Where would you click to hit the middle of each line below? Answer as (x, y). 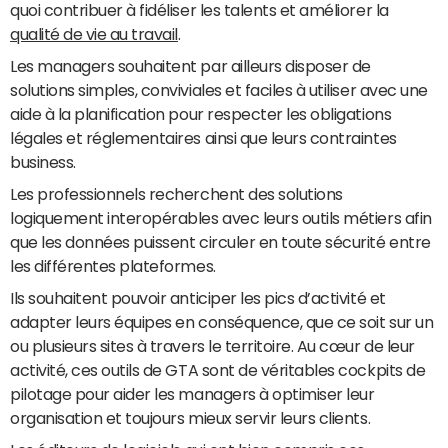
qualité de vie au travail (94, 34)
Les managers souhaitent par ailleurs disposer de (190, 66)
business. (43, 162)
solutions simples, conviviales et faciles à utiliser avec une (219, 90)
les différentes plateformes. (113, 266)
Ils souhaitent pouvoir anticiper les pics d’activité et (198, 298)
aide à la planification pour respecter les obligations (201, 114)
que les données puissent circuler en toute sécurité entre (220, 242)
